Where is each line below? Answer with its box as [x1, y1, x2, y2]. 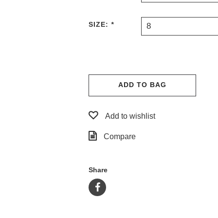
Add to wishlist [105, 112, 155, 120]
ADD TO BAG [118, 81, 166, 89]
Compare [104, 132, 136, 141]
